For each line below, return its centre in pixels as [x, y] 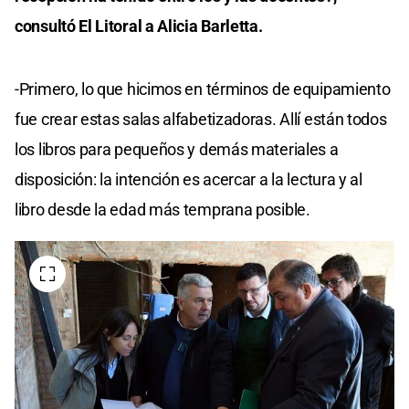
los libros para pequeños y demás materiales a [177, 149]
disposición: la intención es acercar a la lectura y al [189, 179]
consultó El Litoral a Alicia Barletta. [139, 26]
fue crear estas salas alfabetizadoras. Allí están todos [201, 119]
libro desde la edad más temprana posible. [163, 209]
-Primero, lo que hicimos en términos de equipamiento [203, 89]
